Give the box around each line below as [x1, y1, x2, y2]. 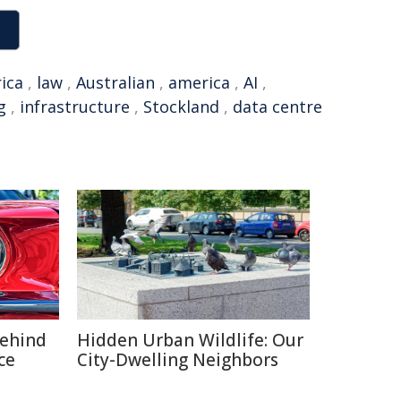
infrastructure [20, 96, 130, 117]
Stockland [143, 96, 219, 117]
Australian [76, 72, 155, 93]
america [168, 72, 230, 93]
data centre [233, 96, 322, 117]
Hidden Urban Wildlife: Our [77, 328, 303, 352]
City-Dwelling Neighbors [77, 348, 278, 371]
